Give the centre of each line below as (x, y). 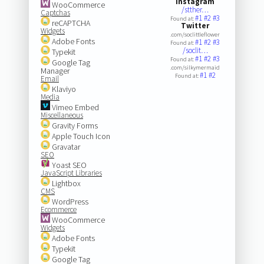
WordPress (69, 201)
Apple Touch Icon (80, 136)
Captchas (55, 12)
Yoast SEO (68, 165)
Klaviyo (63, 89)
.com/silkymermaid (195, 67)
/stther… (195, 9)
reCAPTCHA (70, 23)
